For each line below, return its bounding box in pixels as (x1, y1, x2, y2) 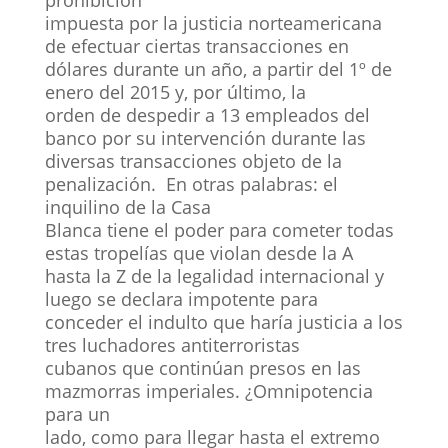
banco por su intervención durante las (44, 125, 366, 150)
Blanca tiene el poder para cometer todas (44, 217, 394, 242)
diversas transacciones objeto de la (44, 148, 342, 173)
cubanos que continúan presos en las (44, 355, 361, 380)
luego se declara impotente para (44, 286, 318, 311)
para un (44, 401, 110, 426)
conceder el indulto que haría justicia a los (44, 309, 403, 334)
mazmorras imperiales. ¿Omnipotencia (44, 378, 373, 403)
